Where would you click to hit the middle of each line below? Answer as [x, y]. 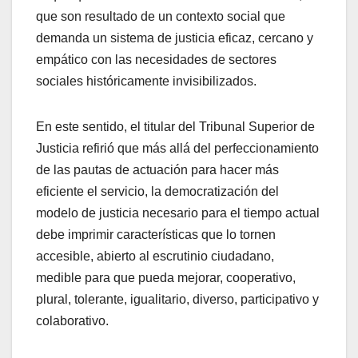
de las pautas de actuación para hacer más [157, 169]
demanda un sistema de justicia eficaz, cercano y [175, 38]
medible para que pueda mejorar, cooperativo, [166, 277]
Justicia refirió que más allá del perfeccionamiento [177, 148]
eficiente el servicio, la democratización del [157, 191]
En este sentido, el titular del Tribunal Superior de [175, 126]
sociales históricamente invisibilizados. [146, 81]
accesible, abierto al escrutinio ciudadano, [155, 256]
